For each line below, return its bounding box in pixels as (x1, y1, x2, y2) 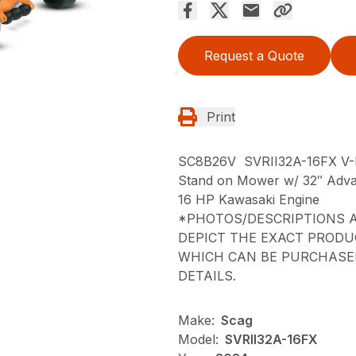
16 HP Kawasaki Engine (178, 192, 319, 208)
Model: (178, 331, 219, 348)
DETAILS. (178, 268, 236, 284)
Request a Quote (204, 48, 304, 64)
